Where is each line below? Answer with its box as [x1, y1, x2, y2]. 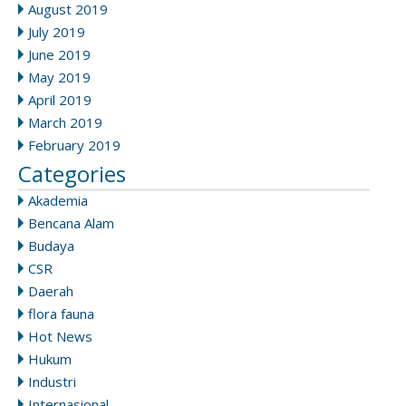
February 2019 [28, 136, 121, 155]
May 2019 [28, 68, 91, 87]
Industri [28, 372, 76, 391]
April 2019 [28, 91, 92, 110]
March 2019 [28, 113, 102, 132]
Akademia [28, 191, 88, 210]
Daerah [28, 282, 73, 301]
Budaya [28, 237, 74, 256]
